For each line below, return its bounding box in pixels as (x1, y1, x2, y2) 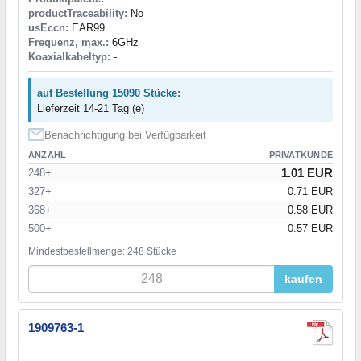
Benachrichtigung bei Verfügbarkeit (44, 129, 206, 142)
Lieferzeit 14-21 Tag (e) (37, 102, 144, 115)
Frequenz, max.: (28, 36, 109, 49)
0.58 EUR (288, 204, 333, 217)
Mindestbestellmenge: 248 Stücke (28, 246, 176, 258)
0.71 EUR (288, 185, 333, 198)
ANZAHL (28, 150, 67, 160)
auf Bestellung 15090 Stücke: (37, 87, 180, 100)
